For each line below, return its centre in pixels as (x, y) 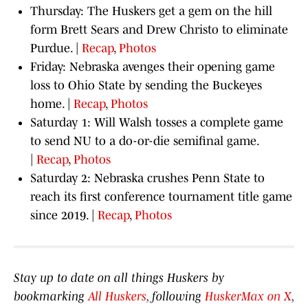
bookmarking (51, 297)
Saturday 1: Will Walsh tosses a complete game (157, 123)
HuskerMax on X (248, 297)
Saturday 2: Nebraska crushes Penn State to (147, 178)
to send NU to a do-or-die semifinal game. (144, 141)
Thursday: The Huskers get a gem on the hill (151, 11)
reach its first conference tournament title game (161, 197)
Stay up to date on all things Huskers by (119, 278)
